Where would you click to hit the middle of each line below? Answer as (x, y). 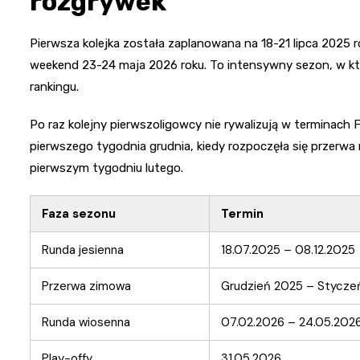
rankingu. (54, 87)
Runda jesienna (83, 250)
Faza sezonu (79, 214)
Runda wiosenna (86, 323)
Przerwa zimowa (86, 286)
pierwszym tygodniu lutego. (106, 168)
